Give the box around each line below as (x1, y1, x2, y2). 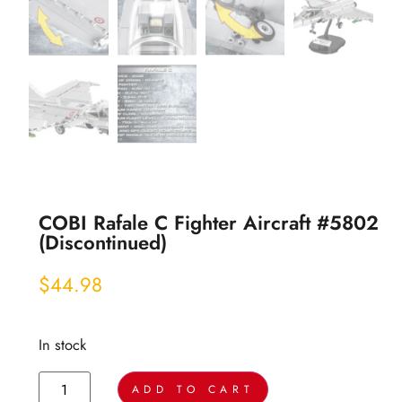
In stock (38, 333, 86, 355)
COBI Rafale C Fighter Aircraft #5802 (38, 207, 379, 237)
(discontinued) (38, 227, 167, 257)
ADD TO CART (131, 380, 255, 398)
